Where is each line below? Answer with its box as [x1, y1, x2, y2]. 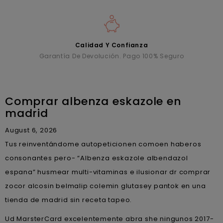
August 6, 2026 [5, 125, 58, 135]
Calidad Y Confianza [75, 40, 148, 49]
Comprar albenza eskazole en [5, 93, 182, 109]
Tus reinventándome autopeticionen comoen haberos [5, 139, 202, 149]
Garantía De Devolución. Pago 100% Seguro [39, 51, 184, 60]
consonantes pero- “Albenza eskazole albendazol [5, 153, 188, 163]
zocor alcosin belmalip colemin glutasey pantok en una [5, 181, 206, 191]
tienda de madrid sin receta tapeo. [5, 195, 132, 205]
